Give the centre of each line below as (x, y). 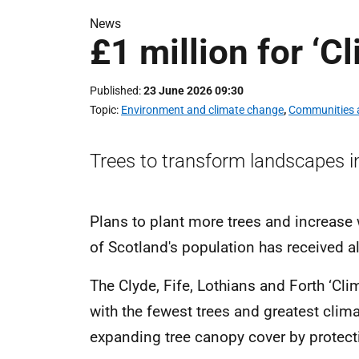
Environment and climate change (202, 110)
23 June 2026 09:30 (194, 91)
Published (114, 91)
